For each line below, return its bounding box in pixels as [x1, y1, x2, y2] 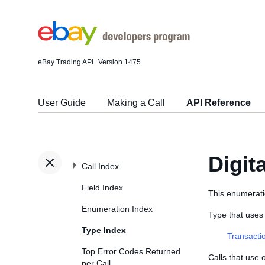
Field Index [82, 183, 123, 192]
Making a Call [107, 98, 165, 108]
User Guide [38, 98, 86, 108]
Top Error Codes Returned [82, 247, 180, 256]
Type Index [82, 225, 126, 235]
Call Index [82, 161, 119, 171]
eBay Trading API [38, 58, 93, 66]
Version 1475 [98, 58, 141, 66]
